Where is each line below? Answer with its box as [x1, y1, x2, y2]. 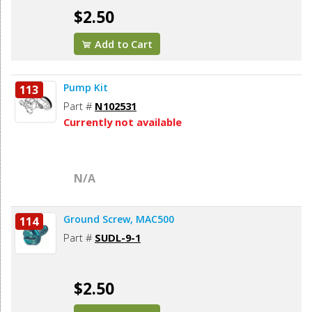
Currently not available [63, 115, 182, 130]
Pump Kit [63, 81, 108, 95]
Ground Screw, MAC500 [63, 212, 174, 226]
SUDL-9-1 [95, 231, 141, 245]
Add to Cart [92, 37, 153, 52]
